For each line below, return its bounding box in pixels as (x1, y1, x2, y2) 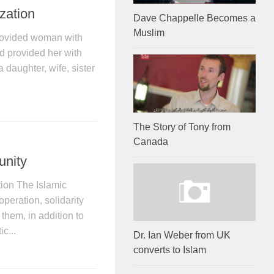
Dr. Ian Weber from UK (133, 229, 231, 240)
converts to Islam (133, 244, 206, 255)
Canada (133, 136, 168, 147)
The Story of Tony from (133, 121, 231, 132)
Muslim (133, 28, 165, 39)
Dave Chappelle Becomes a (133, 13, 256, 24)
